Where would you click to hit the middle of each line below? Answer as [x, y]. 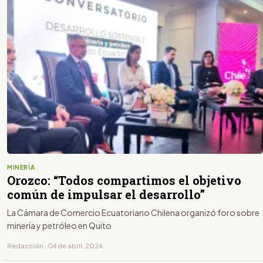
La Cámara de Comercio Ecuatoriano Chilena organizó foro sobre [133, 212]
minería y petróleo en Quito [59, 225]
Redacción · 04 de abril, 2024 [55, 245]
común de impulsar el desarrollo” [106, 194]
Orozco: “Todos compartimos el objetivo [124, 180]
